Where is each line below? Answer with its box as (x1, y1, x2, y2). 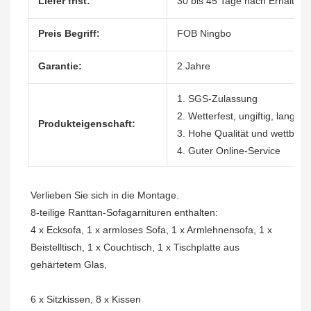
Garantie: (38, 60, 82, 72)
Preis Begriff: (38, 28, 100, 40)
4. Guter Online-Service (177, 145, 280, 157)
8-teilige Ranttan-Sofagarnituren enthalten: (31, 207, 218, 219)
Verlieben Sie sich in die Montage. (31, 190, 179, 201)
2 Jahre (177, 60, 210, 72)
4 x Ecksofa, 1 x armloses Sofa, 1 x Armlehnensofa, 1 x (31, 224, 272, 236)
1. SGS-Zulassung (177, 93, 258, 105)
